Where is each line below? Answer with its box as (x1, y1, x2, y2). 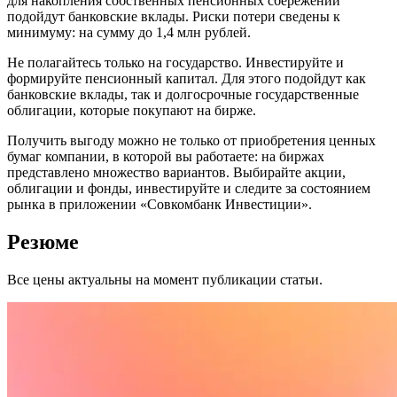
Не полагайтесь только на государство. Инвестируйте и (7, 54, 344, 70)
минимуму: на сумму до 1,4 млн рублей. (7, 24, 251, 40)
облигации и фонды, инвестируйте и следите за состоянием (7, 180, 370, 196)
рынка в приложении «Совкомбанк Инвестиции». (7, 196, 312, 212)
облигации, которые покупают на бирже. (7, 102, 256, 118)
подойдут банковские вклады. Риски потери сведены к (7, 8, 340, 24)
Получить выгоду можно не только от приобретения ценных (7, 132, 376, 148)
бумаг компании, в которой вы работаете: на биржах (7, 148, 324, 164)
